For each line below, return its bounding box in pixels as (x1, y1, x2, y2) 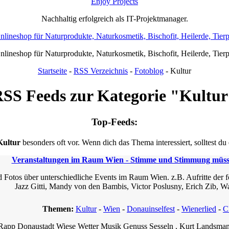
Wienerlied (181, 204, 216, 213)
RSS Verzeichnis (74, 66, 128, 75)
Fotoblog (134, 66, 164, 75)
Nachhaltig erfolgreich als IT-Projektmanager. (41, 14, 188, 23)
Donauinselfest (127, 204, 175, 213)
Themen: (42, 204, 76, 213)
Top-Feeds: (91, 116, 138, 127)
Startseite (38, 66, 67, 75)
